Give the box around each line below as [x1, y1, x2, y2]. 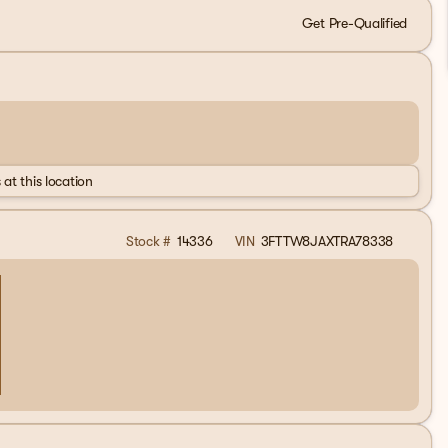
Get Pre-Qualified [301, 15, 407, 31]
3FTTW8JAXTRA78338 [260, 233, 393, 249]
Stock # [125, 233, 171, 249]
